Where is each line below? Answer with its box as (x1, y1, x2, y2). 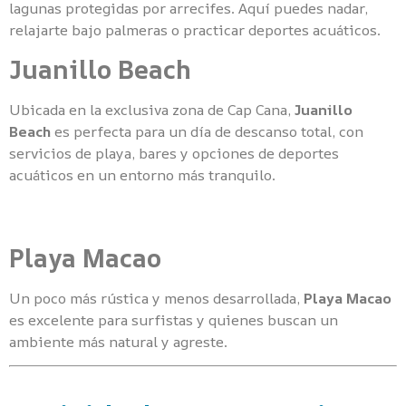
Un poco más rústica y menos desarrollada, (9, 287, 304, 308)
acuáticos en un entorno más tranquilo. (9, 164, 275, 185)
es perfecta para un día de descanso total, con (51, 121, 363, 141)
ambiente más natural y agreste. (9, 331, 227, 352)
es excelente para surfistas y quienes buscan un (9, 309, 338, 330)
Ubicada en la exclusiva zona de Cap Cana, (9, 99, 295, 120)
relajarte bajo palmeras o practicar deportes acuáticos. (9, 20, 381, 41)
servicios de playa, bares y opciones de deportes (9, 142, 339, 163)
